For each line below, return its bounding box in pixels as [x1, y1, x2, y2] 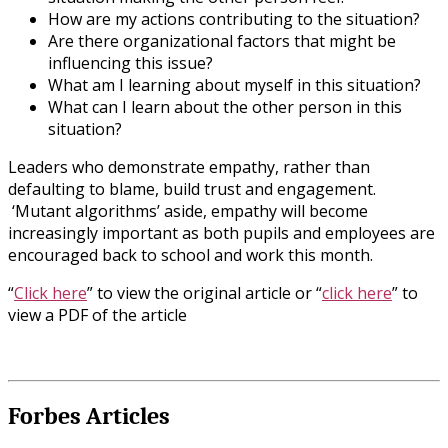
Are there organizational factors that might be [48, 30, 396, 53]
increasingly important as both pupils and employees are [8, 222, 435, 245]
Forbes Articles [8, 402, 170, 431]
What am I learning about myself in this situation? [48, 74, 421, 97]
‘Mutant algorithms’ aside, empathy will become [8, 200, 368, 223]
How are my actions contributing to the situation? [48, 8, 420, 31]
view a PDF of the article [8, 304, 187, 327]
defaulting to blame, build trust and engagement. [8, 178, 376, 201]
